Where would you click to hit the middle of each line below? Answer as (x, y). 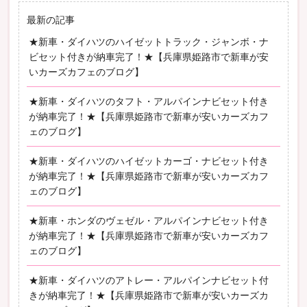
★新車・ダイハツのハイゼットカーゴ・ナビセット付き (149, 161)
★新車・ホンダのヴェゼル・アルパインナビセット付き (149, 220)
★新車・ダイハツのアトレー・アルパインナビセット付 (149, 280)
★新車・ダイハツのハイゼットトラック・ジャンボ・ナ (149, 41)
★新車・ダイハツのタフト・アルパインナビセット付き (149, 101)
